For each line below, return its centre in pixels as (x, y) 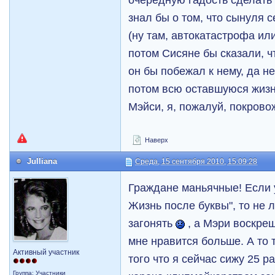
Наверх (156, 140)
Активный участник (46, 253)
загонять (152, 223)
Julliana (42, 161)
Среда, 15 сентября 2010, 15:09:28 (196, 162)
